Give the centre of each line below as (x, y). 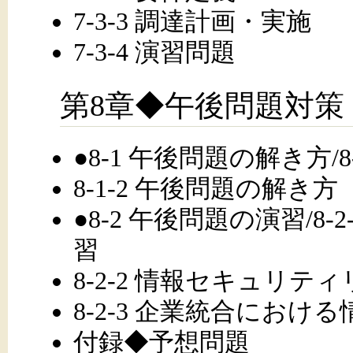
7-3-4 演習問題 (154, 52)
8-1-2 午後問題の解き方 (205, 188)
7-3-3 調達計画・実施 (192, 21)
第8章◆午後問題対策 (202, 105)
